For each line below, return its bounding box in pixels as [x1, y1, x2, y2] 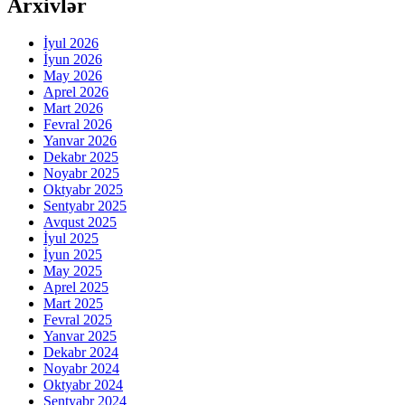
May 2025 [43, 263, 102, 279]
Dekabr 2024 [43, 344, 118, 361]
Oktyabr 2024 [43, 377, 123, 393]
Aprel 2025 [43, 279, 108, 296]
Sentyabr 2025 [43, 198, 127, 214]
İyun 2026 [43, 52, 102, 68]
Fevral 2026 [43, 117, 112, 133]
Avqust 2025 [43, 214, 117, 231]
